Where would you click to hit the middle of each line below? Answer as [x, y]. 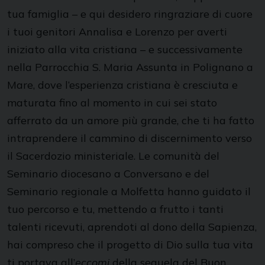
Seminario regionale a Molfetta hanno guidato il [129, 191]
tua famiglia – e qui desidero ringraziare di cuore [130, 14]
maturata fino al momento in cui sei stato [112, 103]
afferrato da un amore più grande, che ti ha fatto [131, 120]
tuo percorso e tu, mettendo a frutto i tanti [115, 209]
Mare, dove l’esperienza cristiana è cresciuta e [122, 85]
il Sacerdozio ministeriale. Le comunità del [113, 156]
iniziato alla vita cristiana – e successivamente [125, 49]
